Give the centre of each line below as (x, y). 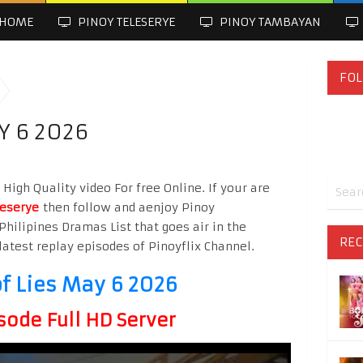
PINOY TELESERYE (125, 22)
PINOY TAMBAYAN (269, 22)
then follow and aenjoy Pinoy (127, 207)
